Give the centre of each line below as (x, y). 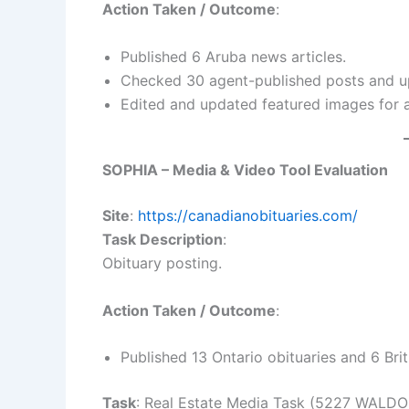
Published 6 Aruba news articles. (233, 57)
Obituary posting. (162, 263)
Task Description (163, 240)
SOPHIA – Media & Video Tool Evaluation (245, 170)
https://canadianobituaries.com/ (248, 216)
